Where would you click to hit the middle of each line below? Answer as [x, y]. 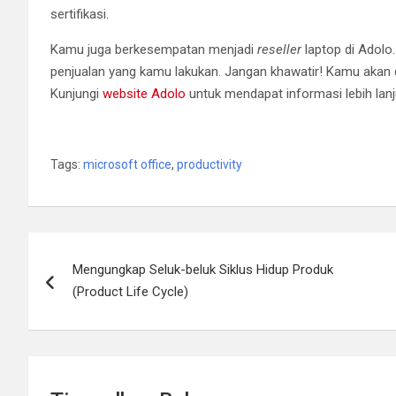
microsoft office [127, 165]
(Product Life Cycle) [130, 292]
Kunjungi [76, 94]
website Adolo [144, 94]
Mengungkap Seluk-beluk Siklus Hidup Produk [203, 270]
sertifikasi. [80, 15]
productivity [209, 165]
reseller [279, 50]
